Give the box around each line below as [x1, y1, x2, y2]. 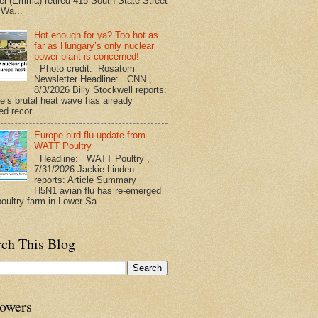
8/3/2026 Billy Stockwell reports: [34, 84, 168, 96]
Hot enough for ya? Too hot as [34, 29, 159, 40]
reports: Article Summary [34, 174, 143, 185]
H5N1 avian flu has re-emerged [34, 185, 162, 196]
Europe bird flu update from [34, 130, 146, 141]
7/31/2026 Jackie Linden [34, 163, 135, 175]
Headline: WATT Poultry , [34, 153, 150, 164]
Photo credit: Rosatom [34, 63, 136, 75]
